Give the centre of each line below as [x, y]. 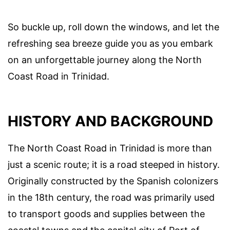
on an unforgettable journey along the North [105, 60]
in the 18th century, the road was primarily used [111, 197]
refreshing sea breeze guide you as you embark [110, 43]
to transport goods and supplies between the [106, 214]
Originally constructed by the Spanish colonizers [113, 181]
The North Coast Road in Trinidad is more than [110, 148]
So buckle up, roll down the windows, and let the [113, 27]
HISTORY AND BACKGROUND [110, 121]
